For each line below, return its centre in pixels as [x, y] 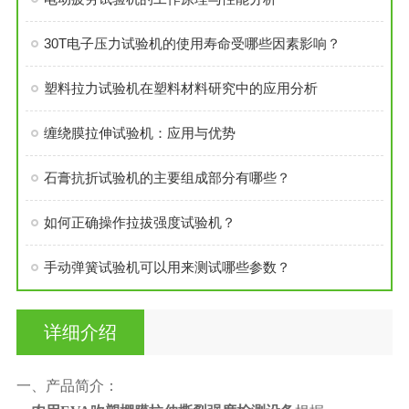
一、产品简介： [67, 385]
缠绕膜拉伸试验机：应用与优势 [139, 132]
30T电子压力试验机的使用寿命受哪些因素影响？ [192, 43]
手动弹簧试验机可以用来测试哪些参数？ [167, 267]
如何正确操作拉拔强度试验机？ [139, 222]
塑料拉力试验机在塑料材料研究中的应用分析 [180, 88]
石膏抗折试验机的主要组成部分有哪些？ [167, 177]
